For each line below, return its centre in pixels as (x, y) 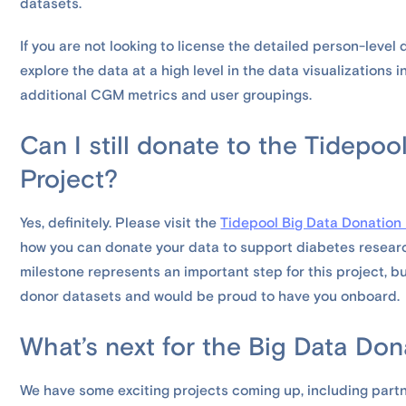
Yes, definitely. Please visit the (121, 223)
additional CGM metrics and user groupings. (166, 96)
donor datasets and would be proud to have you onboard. (210, 297)
